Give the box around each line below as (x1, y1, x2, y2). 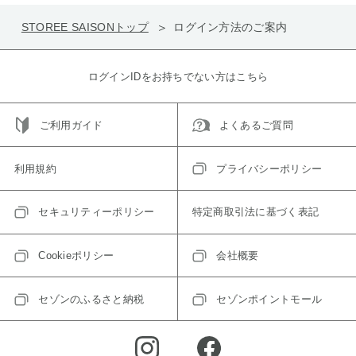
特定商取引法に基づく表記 (192, 206, 319, 219)
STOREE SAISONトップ (21, 21, 149, 34)
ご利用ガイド (39, 118, 103, 131)
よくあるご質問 (219, 118, 294, 131)
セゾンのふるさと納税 (38, 292, 145, 305)
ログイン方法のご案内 (173, 21, 288, 34)
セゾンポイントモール (216, 292, 323, 305)
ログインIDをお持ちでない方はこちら (87, 70, 269, 83)
